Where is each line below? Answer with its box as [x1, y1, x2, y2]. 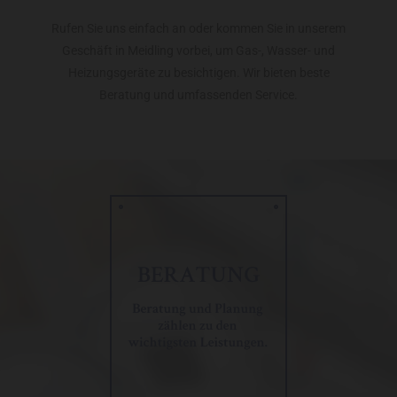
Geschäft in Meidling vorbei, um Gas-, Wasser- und [62, 43, 335, 58]
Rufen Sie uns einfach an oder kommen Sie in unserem [51, 21, 346, 36]
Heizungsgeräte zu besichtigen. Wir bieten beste [67, 66, 330, 81]
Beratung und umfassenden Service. [99, 88, 298, 103]
